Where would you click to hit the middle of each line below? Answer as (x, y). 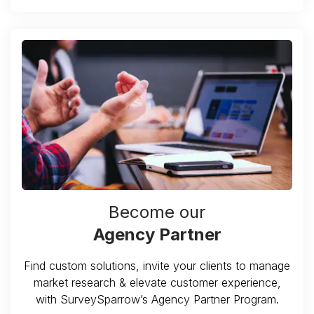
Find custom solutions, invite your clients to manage (157, 265)
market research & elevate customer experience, (157, 282)
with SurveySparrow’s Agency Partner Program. (157, 299)
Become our (157, 212)
